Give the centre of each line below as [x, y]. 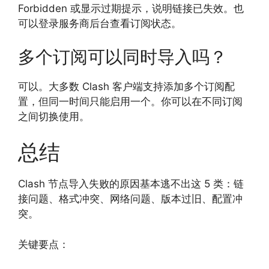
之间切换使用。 [54, 116]
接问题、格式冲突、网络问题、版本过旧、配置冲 [130, 199]
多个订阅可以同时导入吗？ [122, 56]
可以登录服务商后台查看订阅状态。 [100, 24]
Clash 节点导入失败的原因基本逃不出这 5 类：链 [131, 184]
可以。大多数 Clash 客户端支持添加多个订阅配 [126, 86]
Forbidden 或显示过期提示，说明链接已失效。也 [131, 9]
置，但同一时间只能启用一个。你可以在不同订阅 [130, 101]
